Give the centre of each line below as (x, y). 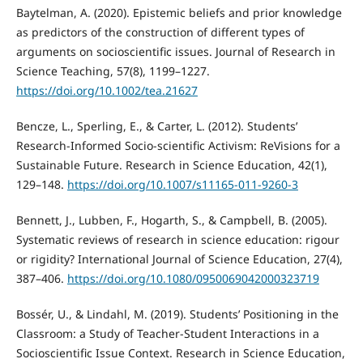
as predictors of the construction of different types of (160, 32)
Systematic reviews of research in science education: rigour (177, 239)
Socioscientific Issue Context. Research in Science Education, (180, 352)
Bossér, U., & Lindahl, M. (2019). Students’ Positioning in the (177, 314)
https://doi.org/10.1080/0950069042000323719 (193, 278)
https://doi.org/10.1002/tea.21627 (107, 90)
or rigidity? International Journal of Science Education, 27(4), (179, 258)
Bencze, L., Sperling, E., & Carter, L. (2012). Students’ (156, 126)
